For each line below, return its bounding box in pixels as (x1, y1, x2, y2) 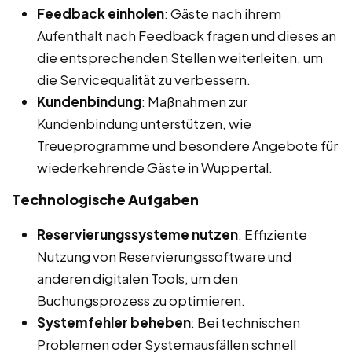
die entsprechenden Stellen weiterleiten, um (37, 48, 323, 66)
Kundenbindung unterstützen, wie (37, 114, 251, 132)
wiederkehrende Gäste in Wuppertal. (37, 158, 273, 176)
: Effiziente (238, 225, 307, 243)
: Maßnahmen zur (141, 92, 247, 110)
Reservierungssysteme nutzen (37, 225, 238, 243)
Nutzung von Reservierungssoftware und (37, 247, 291, 265)
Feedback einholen (37, 4, 164, 22)
